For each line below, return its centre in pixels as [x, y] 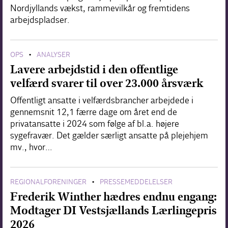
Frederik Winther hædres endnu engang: [113, 197]
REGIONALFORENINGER [48, 182]
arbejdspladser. [40, 20]
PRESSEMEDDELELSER [136, 182]
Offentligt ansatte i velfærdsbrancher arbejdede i [102, 101]
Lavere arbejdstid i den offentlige [94, 70]
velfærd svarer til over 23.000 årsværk [107, 83]
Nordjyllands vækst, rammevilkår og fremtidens [100, 9]
